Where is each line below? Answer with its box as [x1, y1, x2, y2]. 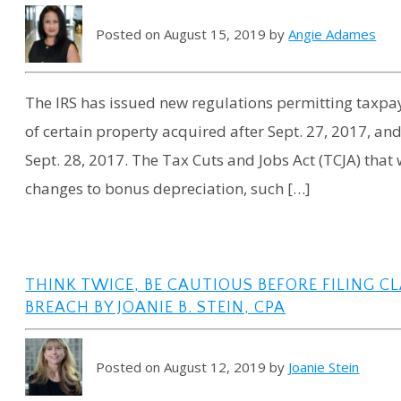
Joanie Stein [288, 357, 360, 376]
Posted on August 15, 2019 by [96, 25, 289, 44]
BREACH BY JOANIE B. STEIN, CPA [25, 299, 286, 318]
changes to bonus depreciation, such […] [25, 178, 311, 200]
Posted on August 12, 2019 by [96, 357, 289, 376]
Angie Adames [288, 25, 377, 44]
